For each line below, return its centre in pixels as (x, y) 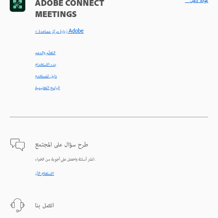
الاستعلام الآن (45, 174)
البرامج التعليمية (47, 88)
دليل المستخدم (46, 77)
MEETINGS (56, 16)
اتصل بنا (45, 206)
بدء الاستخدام (46, 65)
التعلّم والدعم (45, 53)
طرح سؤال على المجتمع (62, 145)
